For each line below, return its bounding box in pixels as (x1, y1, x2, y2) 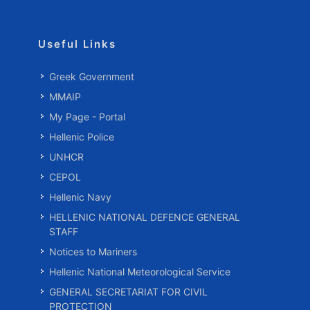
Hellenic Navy (49, 191, 111, 203)
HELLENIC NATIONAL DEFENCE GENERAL (49, 211, 240, 223)
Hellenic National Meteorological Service (49, 266, 230, 277)
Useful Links (38, 37, 116, 51)
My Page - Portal (49, 111, 125, 122)
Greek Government (49, 71, 134, 82)
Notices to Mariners (49, 246, 137, 257)
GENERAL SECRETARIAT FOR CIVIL (49, 286, 208, 298)
